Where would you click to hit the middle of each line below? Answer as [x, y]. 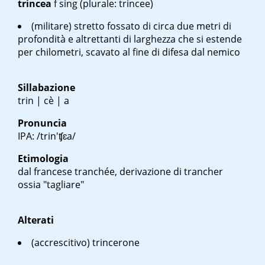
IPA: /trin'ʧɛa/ [47, 136]
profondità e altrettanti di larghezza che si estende [130, 39]
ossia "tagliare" [51, 185]
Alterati [36, 220]
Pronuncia [42, 123]
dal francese [46, 172]
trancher [203, 172]
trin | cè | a [43, 101]
